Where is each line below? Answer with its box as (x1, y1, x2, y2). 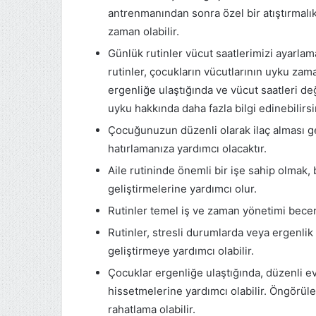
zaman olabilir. (108, 24, 179, 38)
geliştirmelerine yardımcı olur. (108, 181, 257, 195)
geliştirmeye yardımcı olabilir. (108, 243, 254, 257)
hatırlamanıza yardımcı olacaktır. (108, 141, 267, 155)
